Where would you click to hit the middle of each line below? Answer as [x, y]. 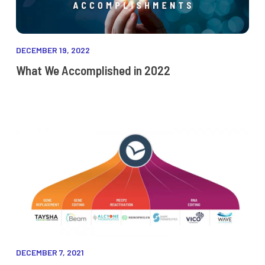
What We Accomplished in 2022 [93, 70]
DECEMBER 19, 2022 [53, 50]
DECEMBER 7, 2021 [50, 253]
